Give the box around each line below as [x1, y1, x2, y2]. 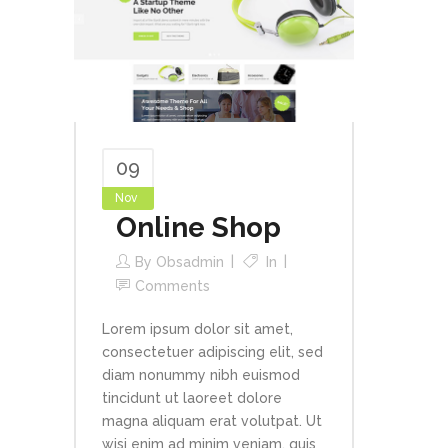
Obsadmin [156, 253, 224, 270]
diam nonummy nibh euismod [102, 366, 300, 383]
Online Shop [116, 210, 281, 244]
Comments [135, 277, 210, 294]
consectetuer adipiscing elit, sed [102, 343, 323, 360]
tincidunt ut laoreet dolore [102, 389, 282, 406]
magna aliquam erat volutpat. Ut [102, 412, 322, 429]
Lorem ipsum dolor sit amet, [102, 320, 293, 337]
